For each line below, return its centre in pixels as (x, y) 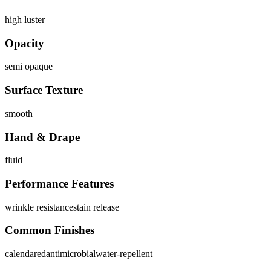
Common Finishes (50, 230)
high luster (25, 19)
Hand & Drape (42, 137)
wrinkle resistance (39, 207)
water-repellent (124, 254)
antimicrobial (71, 254)
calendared (25, 254)
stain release (96, 207)
